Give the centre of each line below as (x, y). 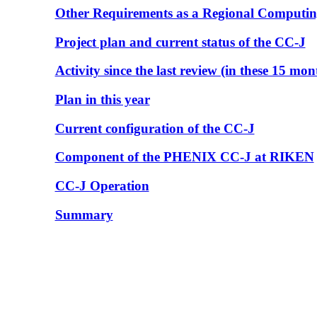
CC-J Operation (102, 186)
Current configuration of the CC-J (155, 128)
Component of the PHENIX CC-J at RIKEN (184, 157)
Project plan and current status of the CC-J (180, 42)
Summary (84, 214)
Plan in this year (102, 99)
